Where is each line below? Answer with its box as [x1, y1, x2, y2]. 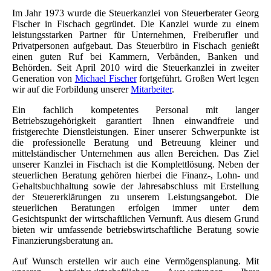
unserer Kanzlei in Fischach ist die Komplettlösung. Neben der [12, 159, 259, 170]
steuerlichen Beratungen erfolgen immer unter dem [12, 203, 259, 214]
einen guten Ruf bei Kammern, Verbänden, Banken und [12, 51, 259, 62]
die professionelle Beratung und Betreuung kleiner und [12, 137, 259, 148]
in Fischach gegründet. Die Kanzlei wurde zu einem [40, 19, 259, 30]
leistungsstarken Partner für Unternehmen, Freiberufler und [12, 30, 259, 41]
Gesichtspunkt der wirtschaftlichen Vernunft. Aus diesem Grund [12, 214, 259, 224]
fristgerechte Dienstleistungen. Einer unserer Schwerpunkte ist [12, 126, 259, 137]
